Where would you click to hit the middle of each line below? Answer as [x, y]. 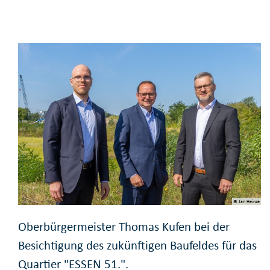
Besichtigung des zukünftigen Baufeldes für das [137, 245]
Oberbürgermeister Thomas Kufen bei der [124, 226]
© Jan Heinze [246, 201]
